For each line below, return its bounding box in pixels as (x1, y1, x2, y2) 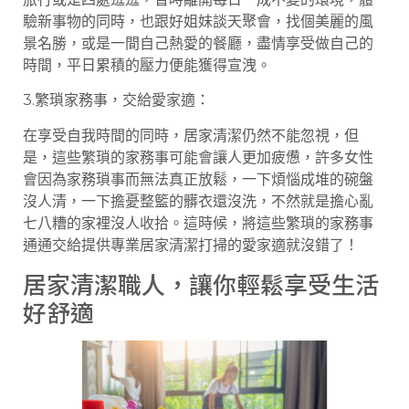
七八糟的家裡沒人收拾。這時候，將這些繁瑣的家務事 (23, 214, 373, 232)
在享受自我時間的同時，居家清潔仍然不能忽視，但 (23, 126, 359, 144)
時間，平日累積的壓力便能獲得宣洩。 (23, 57, 271, 75)
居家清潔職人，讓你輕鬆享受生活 (23, 267, 379, 301)
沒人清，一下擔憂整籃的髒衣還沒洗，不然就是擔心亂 (23, 192, 373, 210)
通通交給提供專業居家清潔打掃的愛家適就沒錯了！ (23, 236, 359, 254)
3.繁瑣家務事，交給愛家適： (23, 91, 210, 110)
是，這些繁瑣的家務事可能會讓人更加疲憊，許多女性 (23, 148, 373, 166)
